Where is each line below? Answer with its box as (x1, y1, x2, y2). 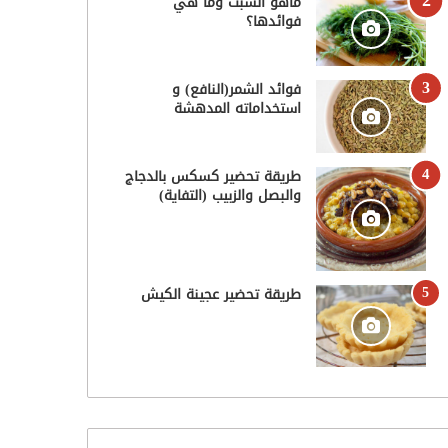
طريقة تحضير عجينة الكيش (140, 280, 301, 308)
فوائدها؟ (245, 7, 301, 35)
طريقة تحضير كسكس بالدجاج (124, 163, 301, 191)
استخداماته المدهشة (173, 94, 301, 122)
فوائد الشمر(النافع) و (171, 75, 301, 103)
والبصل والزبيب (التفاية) (158, 182, 301, 210)
